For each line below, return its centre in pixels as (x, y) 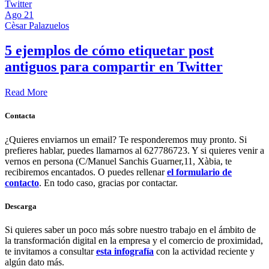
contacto (22, 183)
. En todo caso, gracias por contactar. (108, 183)
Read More (26, 92)
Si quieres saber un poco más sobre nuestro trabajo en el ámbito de (130, 230)
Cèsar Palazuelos (37, 25)
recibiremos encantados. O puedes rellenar (86, 172)
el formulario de (199, 172)
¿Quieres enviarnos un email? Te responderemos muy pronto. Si (126, 139)
